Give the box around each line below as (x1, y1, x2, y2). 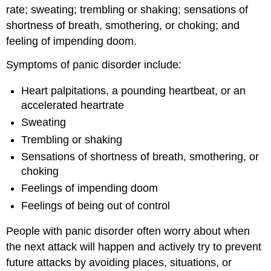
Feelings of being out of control (21, 199, 171, 212)
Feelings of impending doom (21, 182, 158, 195)
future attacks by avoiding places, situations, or (6, 256, 232, 269)
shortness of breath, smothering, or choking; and (6, 19, 240, 32)
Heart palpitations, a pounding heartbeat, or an (21, 84, 246, 97)
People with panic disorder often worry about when (6, 225, 250, 238)
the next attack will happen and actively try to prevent (6, 241, 262, 253)
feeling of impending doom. (6, 35, 137, 48)
